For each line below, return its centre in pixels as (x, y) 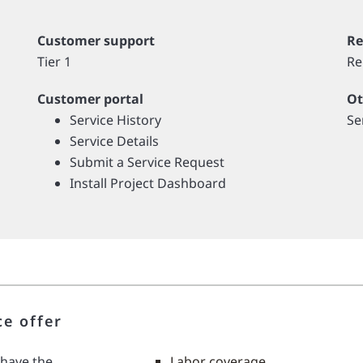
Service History (115, 120)
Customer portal (90, 99)
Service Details (114, 141)
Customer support (96, 41)
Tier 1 (54, 62)
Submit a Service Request (147, 162)
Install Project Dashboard (147, 183)
